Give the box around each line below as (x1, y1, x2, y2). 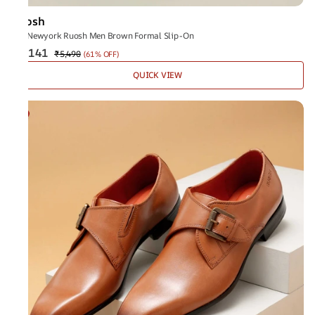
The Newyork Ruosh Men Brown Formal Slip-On (11, 30, 193, 41)
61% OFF (85, 49, 117, 59)
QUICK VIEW (133, 69, 182, 81)
